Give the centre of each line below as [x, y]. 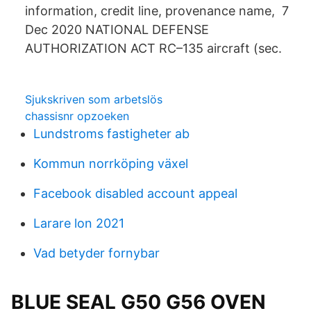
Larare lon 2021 [79, 223]
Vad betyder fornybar [96, 253]
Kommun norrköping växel [111, 163]
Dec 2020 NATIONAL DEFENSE [117, 30]
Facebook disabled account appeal [135, 193]
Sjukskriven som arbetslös [94, 99]
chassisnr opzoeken [77, 116]
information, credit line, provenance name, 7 [157, 11]
